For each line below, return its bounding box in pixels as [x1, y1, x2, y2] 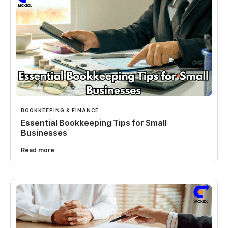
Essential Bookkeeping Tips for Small [21, 117, 167, 128]
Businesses [21, 127, 67, 138]
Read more [21, 146, 54, 154]
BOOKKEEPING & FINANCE [21, 107, 99, 113]
